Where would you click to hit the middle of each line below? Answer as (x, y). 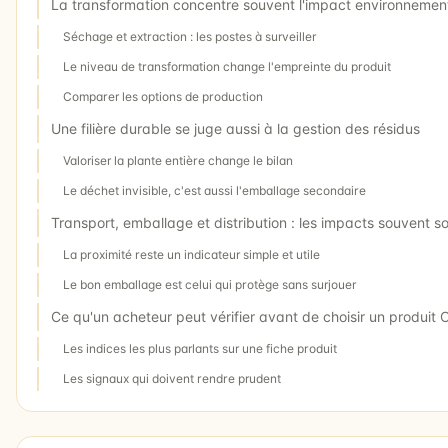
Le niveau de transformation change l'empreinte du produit (227, 66)
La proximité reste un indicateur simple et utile (191, 254)
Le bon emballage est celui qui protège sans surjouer (209, 284)
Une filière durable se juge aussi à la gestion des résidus (235, 128)
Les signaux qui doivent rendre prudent (172, 378)
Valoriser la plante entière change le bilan (178, 160)
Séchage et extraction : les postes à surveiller (189, 36)
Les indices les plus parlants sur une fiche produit (200, 348)
